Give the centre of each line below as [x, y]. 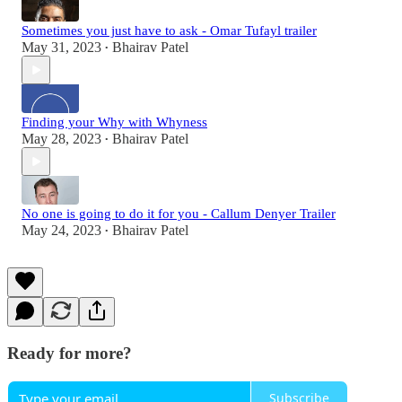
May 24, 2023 [61, 231]
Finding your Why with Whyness [114, 122]
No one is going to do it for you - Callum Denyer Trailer [179, 214]
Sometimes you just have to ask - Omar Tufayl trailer [169, 31]
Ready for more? [70, 353]
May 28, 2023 [61, 139]
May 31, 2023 [61, 48]
